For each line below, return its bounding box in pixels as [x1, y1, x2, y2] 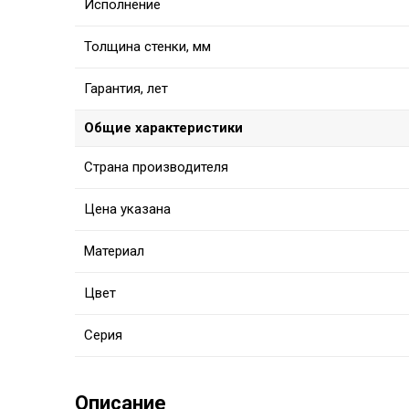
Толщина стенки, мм [84, 38, 211, 56]
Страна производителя [84, 159, 228, 176]
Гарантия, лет [84, 80, 168, 98]
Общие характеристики [84, 120, 243, 137]
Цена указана [84, 201, 171, 218]
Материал [84, 243, 144, 260]
